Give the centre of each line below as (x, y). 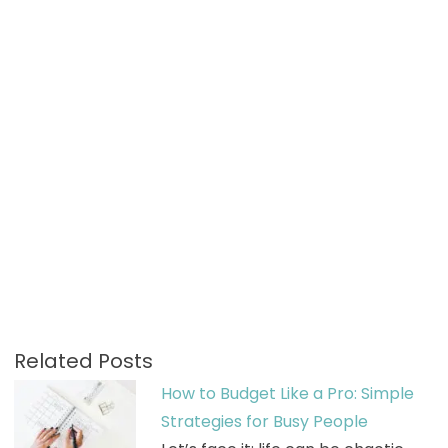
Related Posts (83, 360)
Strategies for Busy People (264, 421)
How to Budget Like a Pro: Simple (287, 393)
